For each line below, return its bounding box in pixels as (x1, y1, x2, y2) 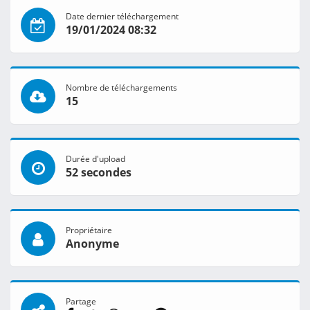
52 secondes (66, 165, 131, 181)
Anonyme (66, 236, 119, 252)
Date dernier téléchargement (66, 10, 179, 22)
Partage (66, 295, 96, 307)
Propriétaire (66, 224, 112, 236)
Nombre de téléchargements (66, 82, 177, 93)
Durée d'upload (66, 153, 125, 165)
